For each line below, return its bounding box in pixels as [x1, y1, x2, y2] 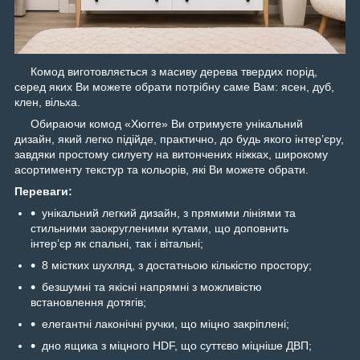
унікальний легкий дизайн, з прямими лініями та [42, 207, 296, 220]
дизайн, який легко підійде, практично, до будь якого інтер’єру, [14, 133, 344, 146]
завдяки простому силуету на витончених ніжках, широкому [14, 148, 328, 162]
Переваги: [14, 185, 72, 198]
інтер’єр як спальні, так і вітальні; [31, 237, 203, 251]
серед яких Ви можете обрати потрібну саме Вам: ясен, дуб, [14, 80, 334, 94]
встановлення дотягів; [31, 296, 146, 309]
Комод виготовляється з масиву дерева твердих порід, [14, 65, 317, 79]
